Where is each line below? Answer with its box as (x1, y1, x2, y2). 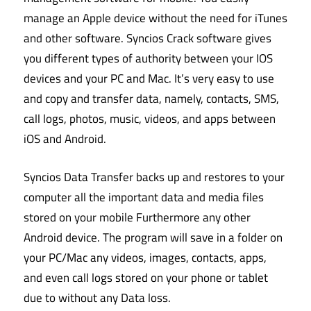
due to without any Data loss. (24, 288, 171, 307)
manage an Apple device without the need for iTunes (24, 9, 287, 28)
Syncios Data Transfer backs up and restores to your (24, 167, 285, 186)
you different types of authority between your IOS (24, 49, 273, 68)
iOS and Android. (24, 130, 106, 149)
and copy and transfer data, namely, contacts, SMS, (24, 90, 279, 108)
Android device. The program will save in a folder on (24, 228, 283, 246)
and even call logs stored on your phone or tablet (24, 268, 268, 287)
